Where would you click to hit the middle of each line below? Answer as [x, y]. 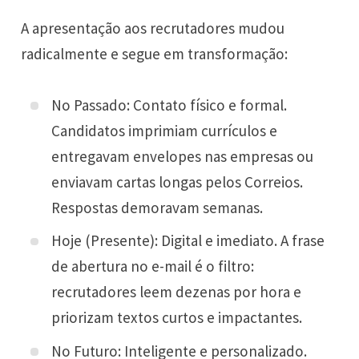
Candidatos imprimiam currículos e [165, 130]
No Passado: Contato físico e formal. [169, 105]
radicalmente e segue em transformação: [155, 54]
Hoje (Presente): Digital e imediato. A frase [188, 241]
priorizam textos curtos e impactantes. [177, 318]
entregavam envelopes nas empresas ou [183, 156]
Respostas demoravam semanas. [157, 207]
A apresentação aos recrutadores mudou [153, 28]
